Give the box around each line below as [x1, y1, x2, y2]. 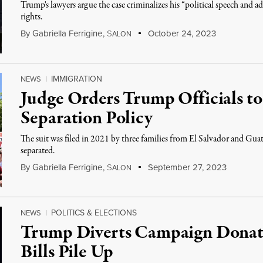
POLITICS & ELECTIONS [51, 207, 137, 219]
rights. [21, 11, 43, 23]
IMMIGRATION [51, 73, 103, 85]
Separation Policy [21, 106, 153, 131]
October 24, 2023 [145, 27, 216, 40]
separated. [21, 144, 55, 157]
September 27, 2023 [145, 161, 227, 174]
